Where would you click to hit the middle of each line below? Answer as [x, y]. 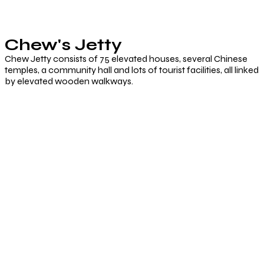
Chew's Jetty [63, 45]
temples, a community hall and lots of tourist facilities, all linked [132, 70]
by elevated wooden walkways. [69, 81]
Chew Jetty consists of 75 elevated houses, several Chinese [126, 59]
